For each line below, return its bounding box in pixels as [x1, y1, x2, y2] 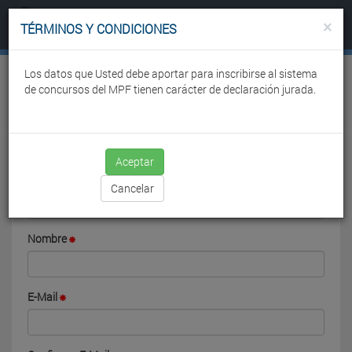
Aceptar [115, 154, 154, 169]
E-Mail [27, 289, 57, 304]
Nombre [27, 231, 67, 246]
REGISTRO [27, 139, 94, 158]
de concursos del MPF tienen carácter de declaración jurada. [24, 82, 316, 97]
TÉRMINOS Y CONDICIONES [20, 20, 177, 37]
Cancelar [111, 181, 154, 196]
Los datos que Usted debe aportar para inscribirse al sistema [24, 66, 317, 81]
